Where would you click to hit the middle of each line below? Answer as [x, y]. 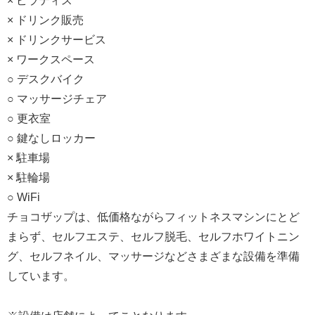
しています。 [41, 276]
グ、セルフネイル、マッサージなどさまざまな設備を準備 [153, 256]
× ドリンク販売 [45, 20]
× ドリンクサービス [57, 39]
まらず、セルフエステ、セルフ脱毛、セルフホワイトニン [153, 236]
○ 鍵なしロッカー [51, 138]
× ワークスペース [51, 59]
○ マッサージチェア [57, 98]
